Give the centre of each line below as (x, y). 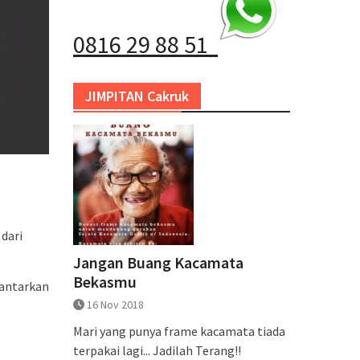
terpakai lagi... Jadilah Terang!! (157, 350)
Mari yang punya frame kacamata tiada (179, 331)
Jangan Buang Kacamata (158, 262)
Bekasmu (105, 282)
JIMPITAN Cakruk (137, 96)
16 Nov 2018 (115, 305)
